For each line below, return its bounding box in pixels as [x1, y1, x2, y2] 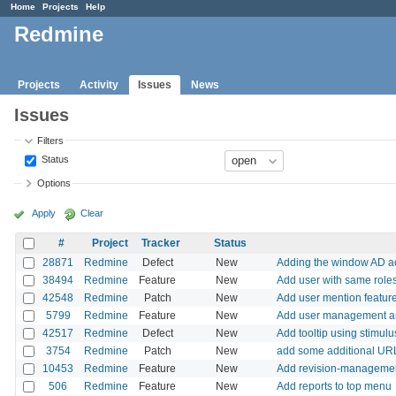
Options [37, 178, 72, 189]
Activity [80, 78, 118, 91]
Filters [37, 134, 65, 146]
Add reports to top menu [277, 379, 392, 392]
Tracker [141, 236, 180, 249]
